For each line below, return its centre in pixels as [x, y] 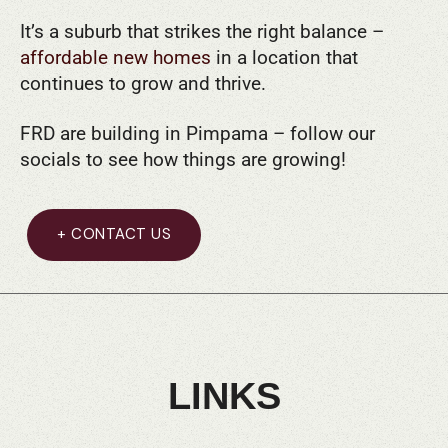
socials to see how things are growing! [183, 159]
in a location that [284, 57]
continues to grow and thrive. [143, 83]
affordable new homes [115, 57]
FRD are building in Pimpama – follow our [197, 133]
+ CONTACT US [114, 234]
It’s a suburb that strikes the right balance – [202, 31]
